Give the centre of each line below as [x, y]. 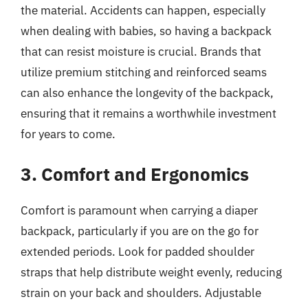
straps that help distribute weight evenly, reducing [151, 272]
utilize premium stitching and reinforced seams [144, 72]
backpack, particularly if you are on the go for [140, 231]
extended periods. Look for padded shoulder [137, 252]
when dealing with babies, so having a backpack [146, 31]
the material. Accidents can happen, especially [143, 10]
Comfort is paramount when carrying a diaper [139, 210]
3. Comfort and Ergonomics [135, 174]
